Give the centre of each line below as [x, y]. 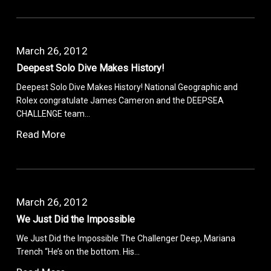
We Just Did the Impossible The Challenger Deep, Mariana [126, 238]
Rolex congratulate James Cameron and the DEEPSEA [120, 100]
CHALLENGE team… [54, 113]
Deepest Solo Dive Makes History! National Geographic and [127, 87]
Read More [41, 134]
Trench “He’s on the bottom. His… [78, 251]
